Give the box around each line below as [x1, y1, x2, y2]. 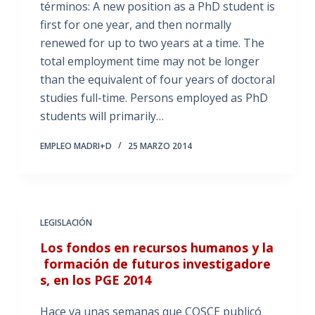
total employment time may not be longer [39, 53, 259, 69]
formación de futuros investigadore [39, 255, 271, 272]
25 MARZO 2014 [127, 140, 192, 152]
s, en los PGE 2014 [39, 271, 151, 288]
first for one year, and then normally [39, 17, 231, 32]
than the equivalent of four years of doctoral [39, 72, 275, 87]
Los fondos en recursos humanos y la [39, 239, 274, 256]
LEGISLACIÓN [39, 217, 92, 229]
